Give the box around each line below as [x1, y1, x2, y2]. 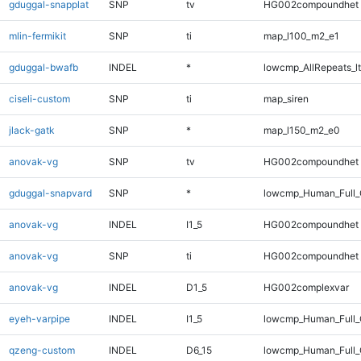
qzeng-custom [8, 343, 75, 356]
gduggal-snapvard [8, 186, 92, 199]
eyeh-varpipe [8, 312, 70, 325]
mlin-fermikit [8, 29, 66, 42]
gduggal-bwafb [8, 60, 78, 73]
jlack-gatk [8, 123, 55, 136]
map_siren [263, 92, 309, 105]
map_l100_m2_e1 [263, 29, 339, 42]
